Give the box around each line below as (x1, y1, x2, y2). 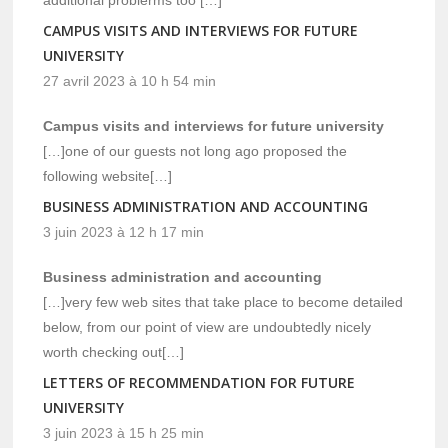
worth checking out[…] (43, 344, 185, 361)
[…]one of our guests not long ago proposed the (43, 143, 348, 160)
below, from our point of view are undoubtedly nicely (43, 319, 372, 336)
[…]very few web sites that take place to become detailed (43, 294, 404, 311)
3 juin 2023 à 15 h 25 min (43, 425, 205, 442)
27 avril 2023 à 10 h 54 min (43, 73, 217, 90)
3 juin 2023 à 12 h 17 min (43, 224, 205, 241)
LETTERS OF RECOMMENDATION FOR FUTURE (43, 373, 356, 393)
